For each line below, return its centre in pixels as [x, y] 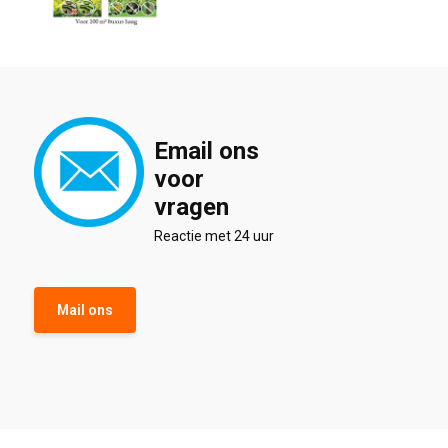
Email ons [206, 151]
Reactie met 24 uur [213, 236]
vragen [191, 207]
